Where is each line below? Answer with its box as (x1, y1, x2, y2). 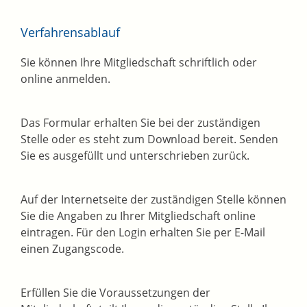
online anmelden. (21, 71, 110, 87)
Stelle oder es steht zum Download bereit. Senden (21, 132, 278, 147)
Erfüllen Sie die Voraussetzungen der (21, 285, 210, 301)
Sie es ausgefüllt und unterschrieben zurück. (21, 148, 249, 164)
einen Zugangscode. (21, 241, 124, 257)
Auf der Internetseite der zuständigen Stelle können (21, 192, 286, 208)
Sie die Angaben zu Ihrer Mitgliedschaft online (21, 208, 256, 224)
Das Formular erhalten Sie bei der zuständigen (21, 115, 260, 131)
